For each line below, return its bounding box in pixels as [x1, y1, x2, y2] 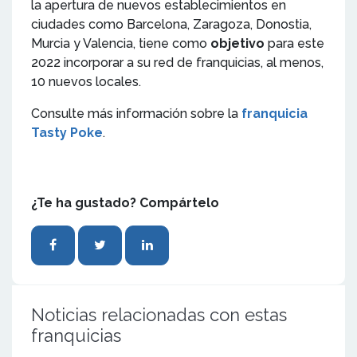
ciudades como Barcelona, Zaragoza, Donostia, [31, 16, 312, 32]
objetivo [210, 35, 265, 51]
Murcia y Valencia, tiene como [31, 35, 210, 51]
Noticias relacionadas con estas [31, 304, 287, 325]
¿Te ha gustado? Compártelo [31, 194, 219, 210]
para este [265, 35, 324, 51]
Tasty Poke [31, 124, 103, 140]
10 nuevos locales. [31, 73, 144, 89]
